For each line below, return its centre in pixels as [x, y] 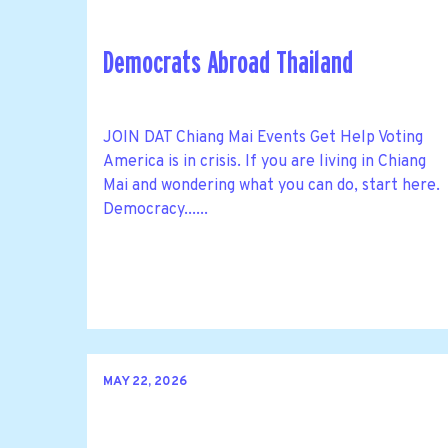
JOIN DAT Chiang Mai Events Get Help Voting [271, 137]
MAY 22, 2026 [145, 382]
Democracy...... [155, 209]
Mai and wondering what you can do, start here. [271, 185]
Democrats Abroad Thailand [228, 63]
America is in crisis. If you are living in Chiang [264, 161]
